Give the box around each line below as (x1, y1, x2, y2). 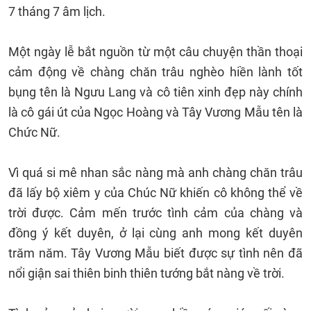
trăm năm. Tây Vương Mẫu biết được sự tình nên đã (8, 246, 303, 260)
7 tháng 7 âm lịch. (8, 4, 108, 19)
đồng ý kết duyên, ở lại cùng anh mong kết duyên (8, 226, 303, 240)
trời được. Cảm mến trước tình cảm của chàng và (8, 205, 303, 220)
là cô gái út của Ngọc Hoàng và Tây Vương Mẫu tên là (8, 105, 303, 119)
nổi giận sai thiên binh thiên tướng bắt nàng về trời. (8, 266, 287, 280)
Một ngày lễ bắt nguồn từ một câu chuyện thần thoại (8, 44, 303, 59)
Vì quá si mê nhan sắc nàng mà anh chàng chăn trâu (8, 165, 303, 180)
